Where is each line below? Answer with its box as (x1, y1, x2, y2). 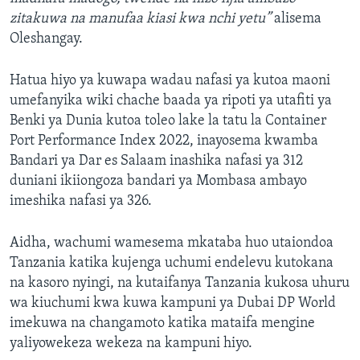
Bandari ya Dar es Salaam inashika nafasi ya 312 (10, 153, 303, 170)
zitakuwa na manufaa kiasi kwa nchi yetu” (10, 11, 274, 27)
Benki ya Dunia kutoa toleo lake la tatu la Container (10, 113, 326, 129)
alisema (274, 11, 321, 27)
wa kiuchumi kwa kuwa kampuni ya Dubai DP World (10, 296, 336, 312)
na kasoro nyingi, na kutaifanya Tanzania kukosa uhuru (10, 276, 350, 292)
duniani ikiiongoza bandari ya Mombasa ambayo (10, 174, 307, 190)
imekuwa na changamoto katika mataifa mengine (10, 316, 315, 332)
